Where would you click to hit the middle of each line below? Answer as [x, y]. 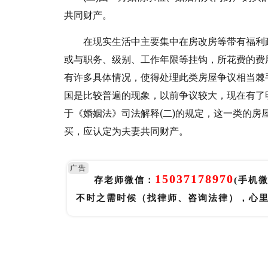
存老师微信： [124, 180]
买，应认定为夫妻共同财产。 [126, 131]
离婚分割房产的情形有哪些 [130, 253]
